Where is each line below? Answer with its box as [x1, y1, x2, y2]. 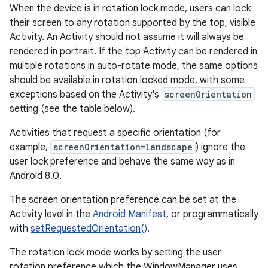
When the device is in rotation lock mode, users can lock [10, 2, 251, 14]
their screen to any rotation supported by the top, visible [10, 17, 255, 29]
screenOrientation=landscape [53, 141, 193, 153]
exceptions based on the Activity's [10, 89, 162, 100]
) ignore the [196, 141, 245, 153]
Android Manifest [93, 208, 166, 220]
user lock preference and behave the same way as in [10, 156, 235, 167]
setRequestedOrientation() [31, 223, 147, 234]
